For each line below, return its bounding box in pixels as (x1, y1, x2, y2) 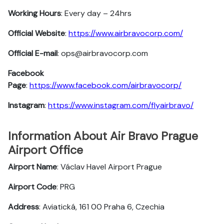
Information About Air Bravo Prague (8, 128, 198, 143)
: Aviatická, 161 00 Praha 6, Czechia (39, 201, 164, 212)
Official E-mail (8, 48, 57, 58)
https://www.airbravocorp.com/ (68, 28, 183, 38)
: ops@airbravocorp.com (57, 48, 148, 58)
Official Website (8, 28, 65, 38)
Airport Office (8, 142, 83, 157)
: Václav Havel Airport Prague (57, 161, 162, 172)
